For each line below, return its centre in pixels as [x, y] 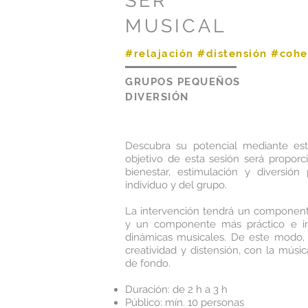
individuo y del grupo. [176, 185]
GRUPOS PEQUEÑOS [183, 82]
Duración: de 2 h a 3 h [176, 289]
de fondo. [148, 263]
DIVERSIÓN [157, 97]
